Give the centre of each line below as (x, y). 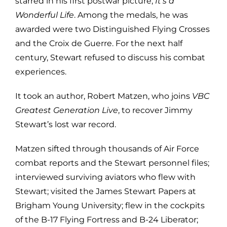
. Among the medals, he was (131, 15)
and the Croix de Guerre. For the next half (99, 43)
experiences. (41, 71)
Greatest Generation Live (66, 110)
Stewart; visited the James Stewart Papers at (105, 191)
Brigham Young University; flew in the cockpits (110, 205)
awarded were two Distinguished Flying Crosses (112, 29)
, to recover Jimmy (155, 110)
